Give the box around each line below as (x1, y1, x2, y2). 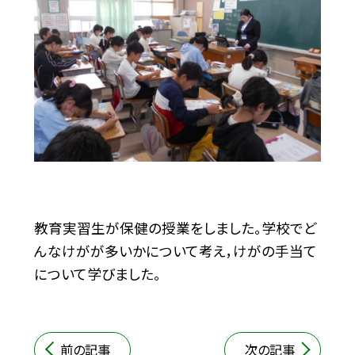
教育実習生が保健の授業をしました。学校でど (33, 218, 317, 239)
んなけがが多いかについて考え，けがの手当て (33, 241, 317, 261)
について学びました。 (33, 264, 161, 284)
